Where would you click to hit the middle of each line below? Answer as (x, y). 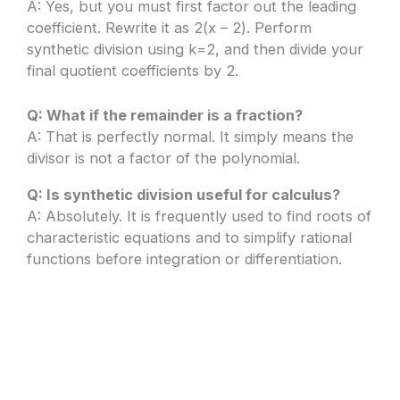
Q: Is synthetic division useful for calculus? (184, 194)
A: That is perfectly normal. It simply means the (191, 137)
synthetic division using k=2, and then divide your (196, 50)
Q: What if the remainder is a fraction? (165, 116)
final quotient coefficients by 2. (133, 71)
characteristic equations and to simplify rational (190, 237)
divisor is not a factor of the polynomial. (164, 158)
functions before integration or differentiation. (185, 258)
